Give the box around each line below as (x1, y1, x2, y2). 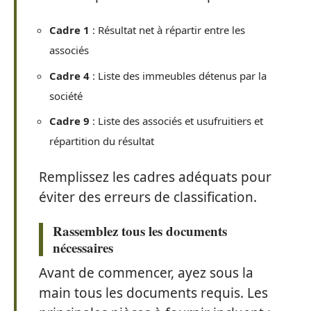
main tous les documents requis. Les (39, 284, 268, 303)
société (49, 88, 83, 103)
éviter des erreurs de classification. (39, 187, 257, 206)
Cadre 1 (49, 23, 90, 37)
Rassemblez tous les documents (53, 221, 227, 241)
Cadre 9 (49, 114, 90, 128)
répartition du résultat (49, 134, 154, 149)
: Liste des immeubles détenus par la (90, 68, 267, 83)
